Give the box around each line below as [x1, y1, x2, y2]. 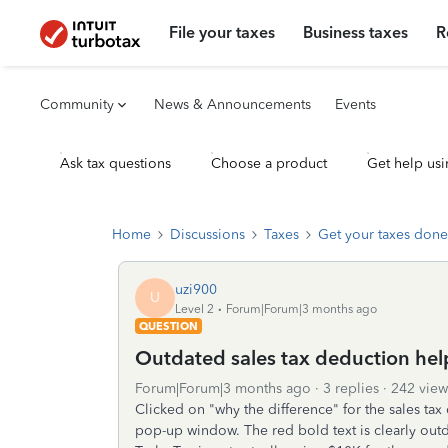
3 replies [323, 380, 379, 397]
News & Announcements [154, 96, 311, 113]
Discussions [170, 226, 245, 243]
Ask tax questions [60, 155, 171, 172]
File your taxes [169, 23, 276, 42]
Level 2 [175, 301, 214, 316]
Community [40, 96, 114, 113]
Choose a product [211, 155, 327, 172]
